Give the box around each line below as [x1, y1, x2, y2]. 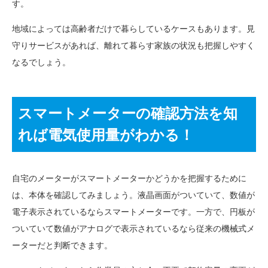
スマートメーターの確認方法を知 [18, 105, 237, 121]
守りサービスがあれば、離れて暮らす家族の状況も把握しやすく [12, 40, 255, 50]
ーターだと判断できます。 [12, 240, 112, 250]
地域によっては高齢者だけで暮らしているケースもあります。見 [12, 23, 255, 33]
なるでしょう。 [12, 57, 71, 67]
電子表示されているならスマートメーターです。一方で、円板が [12, 206, 255, 217]
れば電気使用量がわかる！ [18, 126, 194, 143]
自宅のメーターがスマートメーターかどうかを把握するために [12, 173, 246, 183]
